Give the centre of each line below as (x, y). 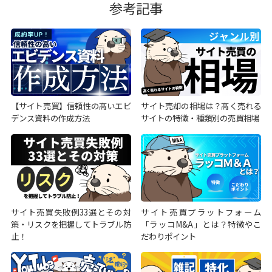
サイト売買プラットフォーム (201, 212)
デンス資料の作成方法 (50, 118)
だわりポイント (169, 236)
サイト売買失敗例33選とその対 (71, 212)
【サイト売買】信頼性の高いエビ (71, 106)
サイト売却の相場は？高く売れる (201, 106)
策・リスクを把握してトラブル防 (71, 224)
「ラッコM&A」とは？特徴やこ (201, 224)
